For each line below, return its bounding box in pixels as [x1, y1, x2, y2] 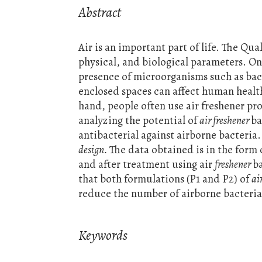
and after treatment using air [78, 157, 215, 172]
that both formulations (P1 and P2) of [78, 171, 252, 187]
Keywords [78, 226, 128, 245]
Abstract [78, 3, 122, 22]
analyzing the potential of [78, 113, 200, 128]
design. [78, 142, 110, 157]
